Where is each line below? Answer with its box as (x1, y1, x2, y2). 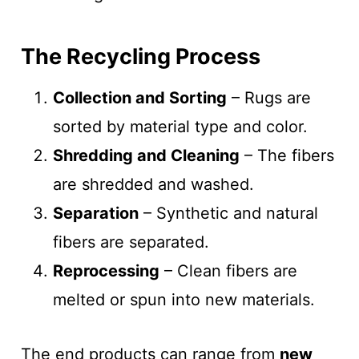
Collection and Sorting (52, 88, 227, 107)
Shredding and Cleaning (52, 146, 240, 165)
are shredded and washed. (52, 175, 254, 194)
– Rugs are (226, 88, 311, 107)
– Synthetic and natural (138, 204, 318, 223)
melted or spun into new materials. (52, 290, 315, 309)
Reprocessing (52, 261, 159, 280)
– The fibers (239, 146, 334, 165)
